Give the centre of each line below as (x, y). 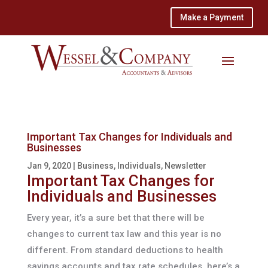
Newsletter (185, 166)
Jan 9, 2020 (49, 166)
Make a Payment (212, 18)
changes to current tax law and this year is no (124, 234)
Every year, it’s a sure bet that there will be (115, 218)
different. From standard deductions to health (125, 250)
